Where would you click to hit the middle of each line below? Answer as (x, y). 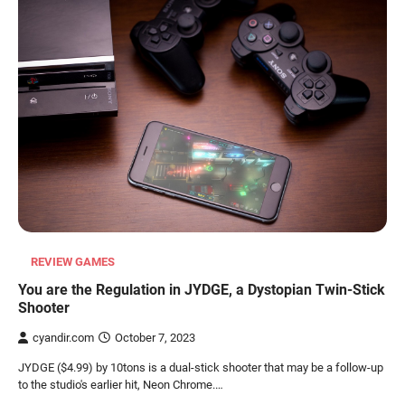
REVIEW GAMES (73, 261)
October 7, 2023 (155, 337)
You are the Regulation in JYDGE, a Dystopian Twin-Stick (202, 289)
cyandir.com (63, 337)
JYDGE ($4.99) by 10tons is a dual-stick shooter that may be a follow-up (201, 367)
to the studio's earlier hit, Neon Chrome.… (121, 384)
